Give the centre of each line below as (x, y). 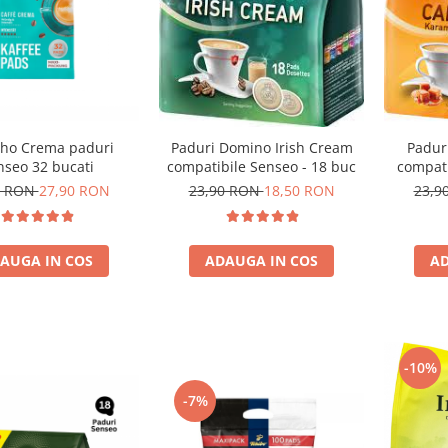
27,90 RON (74, 190)
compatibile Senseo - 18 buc (261, 166)
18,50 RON (299, 190)
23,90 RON (226, 190)
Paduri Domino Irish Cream (261, 147)
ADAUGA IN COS (261, 260)
